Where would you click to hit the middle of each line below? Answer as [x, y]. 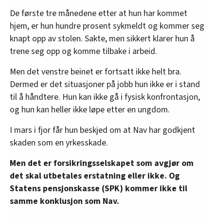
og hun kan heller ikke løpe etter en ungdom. [90, 109]
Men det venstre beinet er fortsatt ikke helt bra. [96, 72]
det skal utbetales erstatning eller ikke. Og [95, 176]
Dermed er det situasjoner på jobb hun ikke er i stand [105, 84]
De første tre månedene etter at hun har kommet [99, 13]
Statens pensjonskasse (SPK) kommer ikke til [99, 188]
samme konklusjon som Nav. [64, 201]
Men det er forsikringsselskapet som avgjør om [102, 163]
